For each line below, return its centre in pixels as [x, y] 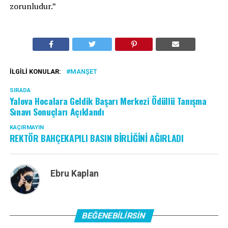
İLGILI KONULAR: [35, 72]
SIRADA [20, 91]
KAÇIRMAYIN [26, 128]
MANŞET [83, 72]
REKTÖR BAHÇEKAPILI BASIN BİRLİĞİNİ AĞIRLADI [96, 138]
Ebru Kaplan [74, 174]
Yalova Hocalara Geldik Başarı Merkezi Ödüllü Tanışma [108, 101]
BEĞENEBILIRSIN [114, 216]
